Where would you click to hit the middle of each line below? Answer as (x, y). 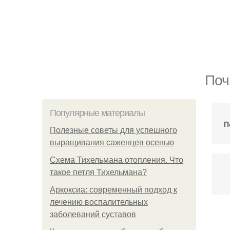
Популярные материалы (97, 113)
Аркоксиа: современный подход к (113, 190)
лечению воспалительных (99, 202)
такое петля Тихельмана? (98, 172)
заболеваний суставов (93, 214)
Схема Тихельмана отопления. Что (117, 160)
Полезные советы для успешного (113, 130)
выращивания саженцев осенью (112, 142)
